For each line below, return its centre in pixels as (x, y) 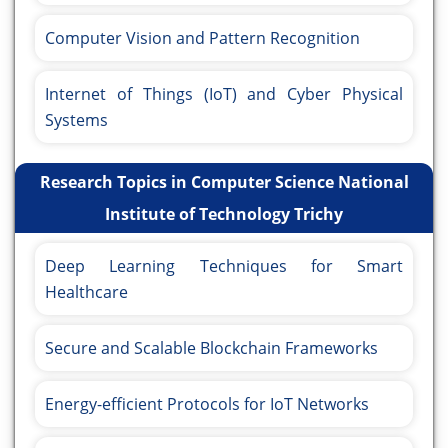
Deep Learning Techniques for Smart (224, 266)
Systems (76, 120)
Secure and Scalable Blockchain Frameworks (211, 348)
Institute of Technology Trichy (224, 214)
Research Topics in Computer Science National (224, 182)
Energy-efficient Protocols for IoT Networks (207, 404)
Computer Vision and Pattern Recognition (202, 38)
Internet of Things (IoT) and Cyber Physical (224, 94)
